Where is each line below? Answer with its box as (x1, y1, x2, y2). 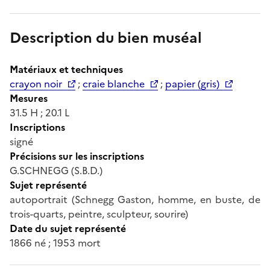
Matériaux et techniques (10, 61, 123, 77)
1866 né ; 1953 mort (10, 235, 101, 250)
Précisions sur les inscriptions (10, 148, 144, 163)
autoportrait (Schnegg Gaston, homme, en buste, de (10, 192, 260, 207)
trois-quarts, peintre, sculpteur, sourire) (10, 206, 188, 221)
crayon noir (10, 76, 62, 91)
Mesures (10, 90, 48, 105)
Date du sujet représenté (10, 221, 126, 236)
